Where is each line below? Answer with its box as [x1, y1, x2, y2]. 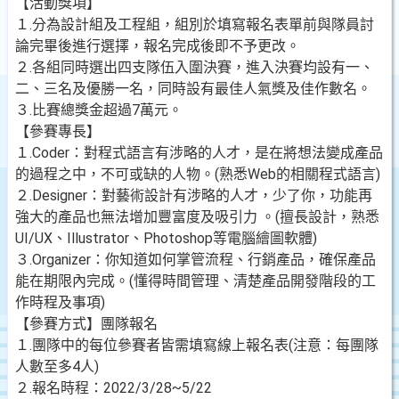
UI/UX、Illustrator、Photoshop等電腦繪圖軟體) [15, 230, 317, 247]
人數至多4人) [15, 358, 99, 375]
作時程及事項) [15, 294, 105, 311]
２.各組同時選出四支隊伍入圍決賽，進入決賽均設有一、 [15, 59, 374, 76]
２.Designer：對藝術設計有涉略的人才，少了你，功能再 [15, 187, 372, 204]
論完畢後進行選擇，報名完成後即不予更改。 [15, 37, 300, 54]
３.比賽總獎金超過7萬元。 [15, 102, 183, 118]
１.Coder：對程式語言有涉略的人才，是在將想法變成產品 [15, 144, 383, 161]
